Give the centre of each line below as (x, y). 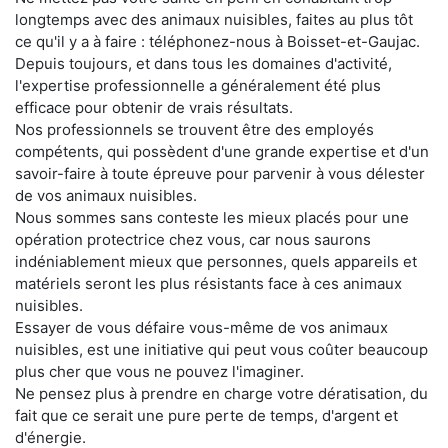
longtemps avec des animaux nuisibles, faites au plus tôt (214, 20)
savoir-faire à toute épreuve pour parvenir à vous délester (220, 174)
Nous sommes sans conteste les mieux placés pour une (212, 218)
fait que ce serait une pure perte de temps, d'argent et (206, 416)
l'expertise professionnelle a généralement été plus (198, 86)
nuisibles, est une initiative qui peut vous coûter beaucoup (221, 350)
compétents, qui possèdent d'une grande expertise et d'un (222, 152)
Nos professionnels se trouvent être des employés (194, 130)
